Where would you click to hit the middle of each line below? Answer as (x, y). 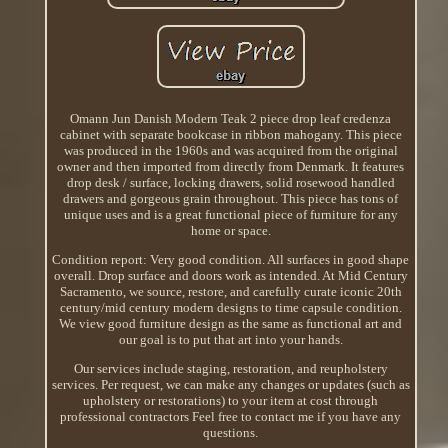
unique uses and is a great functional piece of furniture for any (230, 214)
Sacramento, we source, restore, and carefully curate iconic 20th (230, 291)
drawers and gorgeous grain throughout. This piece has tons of (231, 198)
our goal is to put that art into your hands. (230, 339)
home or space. (230, 230)
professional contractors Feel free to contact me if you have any (231, 416)
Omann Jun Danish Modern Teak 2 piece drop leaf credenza (231, 118)
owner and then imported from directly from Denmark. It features (231, 166)
